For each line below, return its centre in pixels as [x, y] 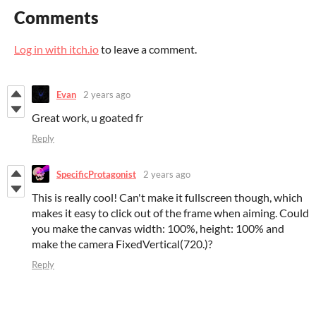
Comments [56, 18]
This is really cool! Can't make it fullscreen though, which [167, 197]
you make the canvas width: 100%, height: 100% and [158, 229]
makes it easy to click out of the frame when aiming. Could [170, 213]
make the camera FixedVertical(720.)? [122, 244]
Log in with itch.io [56, 49]
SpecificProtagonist [96, 174]
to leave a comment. [148, 49]
